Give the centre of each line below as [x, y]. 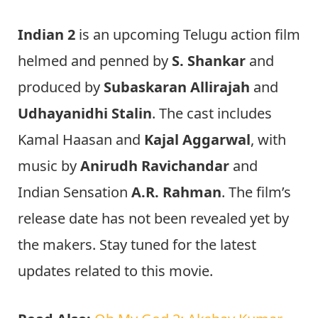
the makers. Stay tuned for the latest [137, 244]
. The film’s [256, 192]
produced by [61, 87]
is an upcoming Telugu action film [188, 34]
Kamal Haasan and [81, 139]
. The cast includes [212, 113]
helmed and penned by [95, 60]
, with [268, 139]
